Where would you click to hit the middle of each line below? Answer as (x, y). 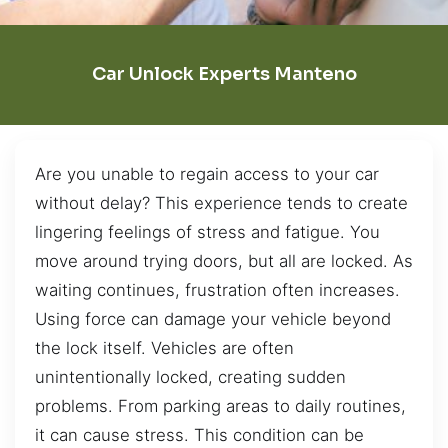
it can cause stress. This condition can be (199, 434)
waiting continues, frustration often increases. (217, 289)
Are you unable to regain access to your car (207, 173)
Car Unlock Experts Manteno (224, 74)
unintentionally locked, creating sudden (190, 376)
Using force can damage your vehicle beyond (213, 318)
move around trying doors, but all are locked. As (224, 260)
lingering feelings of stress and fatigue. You (207, 231)
